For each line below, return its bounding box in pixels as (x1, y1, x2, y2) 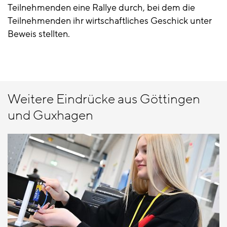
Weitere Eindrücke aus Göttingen (8, 90, 200, 108)
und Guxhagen (8, 106, 93, 124)
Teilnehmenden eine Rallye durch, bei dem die (8, 1, 195, 14)
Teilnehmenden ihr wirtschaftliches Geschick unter (8, 14, 212, 27)
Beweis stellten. (8, 27, 70, 40)
